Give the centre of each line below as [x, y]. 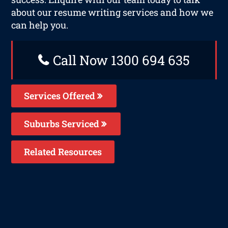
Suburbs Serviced [63, 123]
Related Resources [63, 151]
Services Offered [61, 95]
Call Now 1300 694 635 [120, 60]
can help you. [40, 25]
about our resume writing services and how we [112, 12]
